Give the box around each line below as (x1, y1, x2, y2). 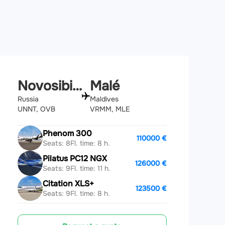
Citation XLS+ (42, 178, 94, 189)
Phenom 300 (42, 128, 92, 139)
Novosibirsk (72, 77, 82, 94)
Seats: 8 (42, 138, 70, 148)
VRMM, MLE (90, 104, 131, 114)
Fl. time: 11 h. (70, 163, 110, 173)
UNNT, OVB (17, 104, 55, 114)
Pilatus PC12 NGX (42, 153, 107, 164)
